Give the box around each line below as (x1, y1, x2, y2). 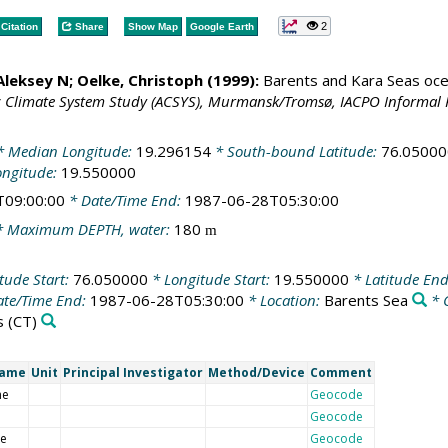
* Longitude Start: (147, 269, 274, 289)
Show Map (127, 20, 178, 32)
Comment (309, 363, 372, 381)
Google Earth (189, 20, 254, 32)
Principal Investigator (62, 363, 203, 381)
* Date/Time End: (64, 190, 185, 210)
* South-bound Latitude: (210, 140, 381, 161)
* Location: (243, 290, 324, 310)
